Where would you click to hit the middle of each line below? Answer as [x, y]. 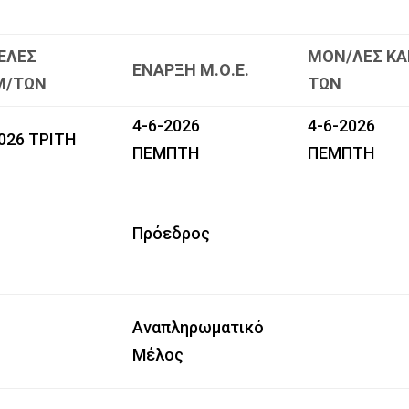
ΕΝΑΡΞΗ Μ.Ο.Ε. [191, 69]
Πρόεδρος [172, 233]
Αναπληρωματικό [199, 327]
